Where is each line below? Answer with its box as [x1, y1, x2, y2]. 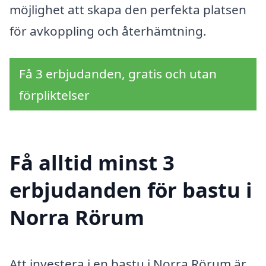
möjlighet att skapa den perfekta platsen [9, 1, 246, 18]
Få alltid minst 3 [9, 148, 175, 176]
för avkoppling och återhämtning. [9, 23, 207, 40]
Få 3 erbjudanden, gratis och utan [19, 65, 217, 83]
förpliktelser [19, 87, 90, 104]
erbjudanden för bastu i [9, 175, 252, 204]
